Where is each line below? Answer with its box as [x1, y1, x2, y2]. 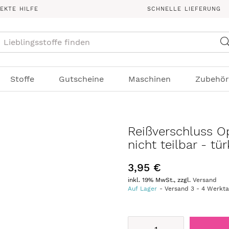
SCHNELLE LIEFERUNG [147, 6, 221, 12]
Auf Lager [128, 185, 157, 192]
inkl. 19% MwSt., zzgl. [128, 176, 193, 184]
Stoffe [10, 74, 34, 84]
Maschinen [128, 74, 171, 84]
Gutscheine [58, 74, 104, 84]
